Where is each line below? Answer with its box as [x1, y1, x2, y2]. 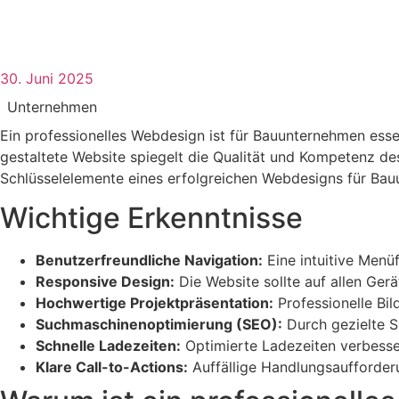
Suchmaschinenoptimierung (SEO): [36, 315, 282, 334]
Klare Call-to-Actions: [36, 358, 188, 377]
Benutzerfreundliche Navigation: [36, 251, 263, 270]
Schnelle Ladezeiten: [36, 337, 181, 355]
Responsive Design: [36, 273, 175, 291]
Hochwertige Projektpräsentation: [36, 294, 273, 313]
